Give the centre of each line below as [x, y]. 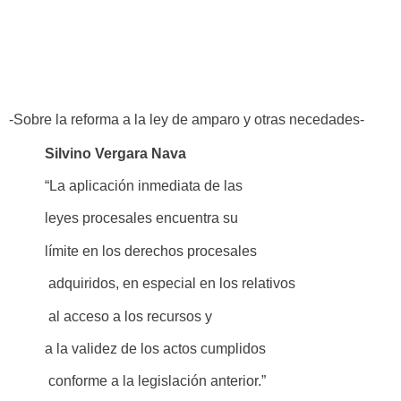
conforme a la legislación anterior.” [155, 381]
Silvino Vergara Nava [115, 153]
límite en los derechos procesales [151, 251]
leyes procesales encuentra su [141, 218]
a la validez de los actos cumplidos [155, 348]
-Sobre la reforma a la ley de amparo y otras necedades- [187, 119]
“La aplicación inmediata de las [144, 186]
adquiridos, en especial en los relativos [170, 284]
